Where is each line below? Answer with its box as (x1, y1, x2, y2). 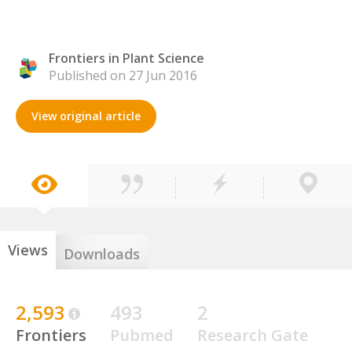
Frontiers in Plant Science (49, 49, 204, 67)
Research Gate (197, 324, 308, 346)
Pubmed (110, 324, 174, 346)
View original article (31, 108, 141, 123)
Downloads (64, 244, 140, 263)
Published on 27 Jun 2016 (49, 67, 197, 84)
